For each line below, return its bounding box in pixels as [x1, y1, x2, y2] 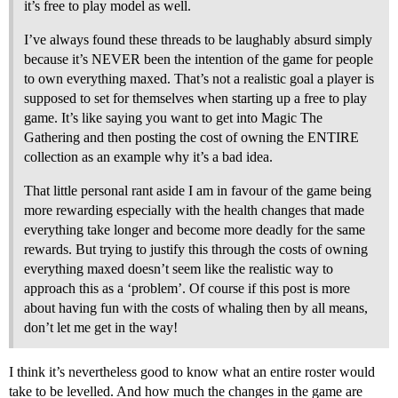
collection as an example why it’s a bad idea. [24, 148, 273, 164]
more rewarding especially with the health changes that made [24, 202, 364, 218]
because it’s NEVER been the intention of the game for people [24, 51, 373, 67]
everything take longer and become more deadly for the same [24, 221, 365, 237]
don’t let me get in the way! [24, 319, 178, 335]
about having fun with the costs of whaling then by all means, [24, 299, 368, 315]
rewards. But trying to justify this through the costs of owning [24, 241, 368, 257]
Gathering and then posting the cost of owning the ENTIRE [24, 129, 359, 145]
